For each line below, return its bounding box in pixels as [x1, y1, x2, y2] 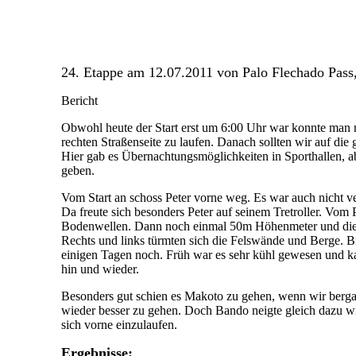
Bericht [61, 94, 98, 107]
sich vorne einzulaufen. [61, 318, 177, 331]
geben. [61, 164, 95, 177]
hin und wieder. [61, 262, 139, 276]
